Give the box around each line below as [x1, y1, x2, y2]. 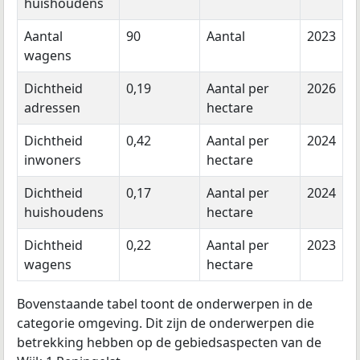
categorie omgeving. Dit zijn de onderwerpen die [17, 314, 314, 333]
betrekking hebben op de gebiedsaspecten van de [17, 333, 321, 352]
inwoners [24, 151, 81, 170]
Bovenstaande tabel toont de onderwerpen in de [17, 295, 313, 313]
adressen [24, 99, 80, 117]
